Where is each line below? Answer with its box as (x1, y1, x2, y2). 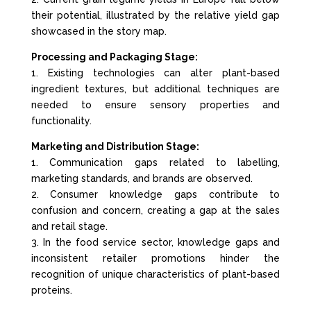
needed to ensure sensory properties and (31, 99, 280, 110)
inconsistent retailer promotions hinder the (31, 253, 280, 264)
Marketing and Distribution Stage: (31, 141, 199, 152)
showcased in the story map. (31, 26, 167, 37)
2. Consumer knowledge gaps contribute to (31, 189, 280, 200)
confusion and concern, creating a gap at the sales (31, 205, 280, 216)
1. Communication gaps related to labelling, (31, 157, 280, 168)
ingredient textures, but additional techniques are (31, 83, 280, 94)
